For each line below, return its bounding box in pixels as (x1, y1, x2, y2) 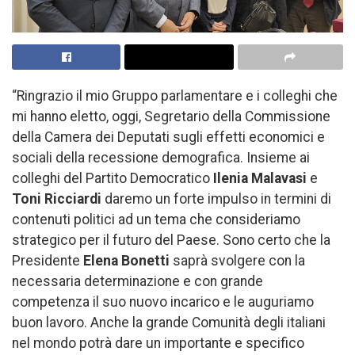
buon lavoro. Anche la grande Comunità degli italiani (12, 314, 326, 330)
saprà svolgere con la (170, 252, 305, 269)
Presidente (12, 252, 83, 269)
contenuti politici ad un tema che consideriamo (12, 211, 300, 227)
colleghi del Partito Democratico (12, 170, 213, 186)
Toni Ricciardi (12, 190, 101, 207)
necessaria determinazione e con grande (12, 273, 263, 289)
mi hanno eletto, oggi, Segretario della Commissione (12, 108, 330, 124)
